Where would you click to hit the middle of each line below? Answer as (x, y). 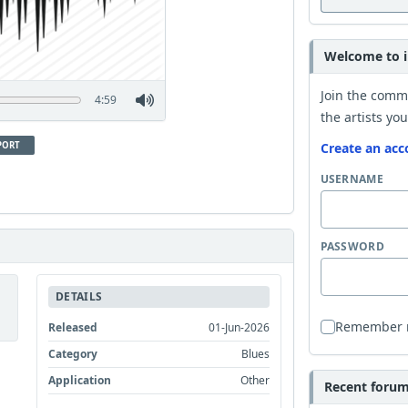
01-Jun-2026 (240, 327)
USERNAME (352, 179)
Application (80, 380)
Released (73, 327)
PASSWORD (352, 246)
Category (73, 353)
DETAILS (79, 296)
